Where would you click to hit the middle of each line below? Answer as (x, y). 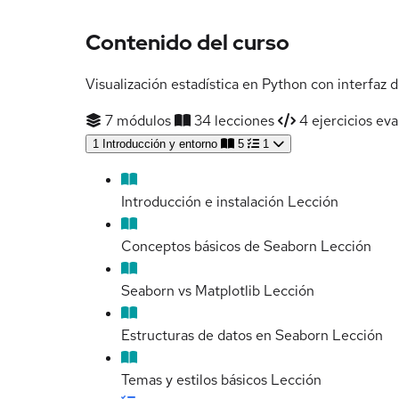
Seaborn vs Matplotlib (191, 291)
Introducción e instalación (203, 202)
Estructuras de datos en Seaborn (225, 336)
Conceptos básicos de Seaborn (219, 247)
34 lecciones (232, 121)
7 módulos (136, 121)
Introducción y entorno (160, 144)
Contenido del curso (187, 43)
